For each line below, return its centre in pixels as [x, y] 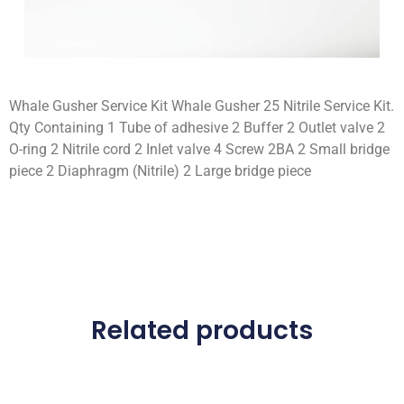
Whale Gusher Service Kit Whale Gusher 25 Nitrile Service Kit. [202, 106]
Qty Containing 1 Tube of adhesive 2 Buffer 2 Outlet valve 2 [197, 127]
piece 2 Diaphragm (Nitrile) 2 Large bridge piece [160, 170]
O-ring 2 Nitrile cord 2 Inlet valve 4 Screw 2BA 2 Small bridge [199, 149]
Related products [202, 331]
